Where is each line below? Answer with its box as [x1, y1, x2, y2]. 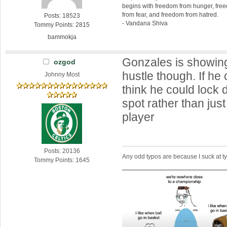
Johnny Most [44, 70, 80, 78]
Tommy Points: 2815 [34, 21, 90, 28]
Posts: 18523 [44, 12, 80, 19]
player [122, 110, 155, 124]
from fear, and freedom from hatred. [122, 11, 219, 18]
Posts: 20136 [44, 147, 80, 155]
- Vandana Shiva [122, 19, 168, 27]
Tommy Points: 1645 [34, 156, 90, 164]
